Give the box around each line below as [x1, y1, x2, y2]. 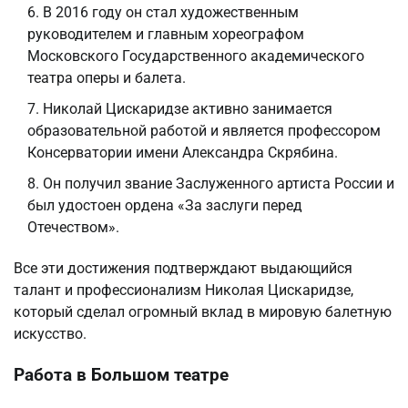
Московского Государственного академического [27, 47, 364, 66]
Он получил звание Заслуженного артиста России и [43, 175, 394, 193]
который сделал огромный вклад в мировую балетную [14, 303, 392, 321]
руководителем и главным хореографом [27, 25, 304, 44]
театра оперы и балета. [27, 69, 186, 87]
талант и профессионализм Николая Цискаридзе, [14, 281, 353, 300]
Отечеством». [27, 219, 119, 237]
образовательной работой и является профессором [27, 122, 381, 140]
